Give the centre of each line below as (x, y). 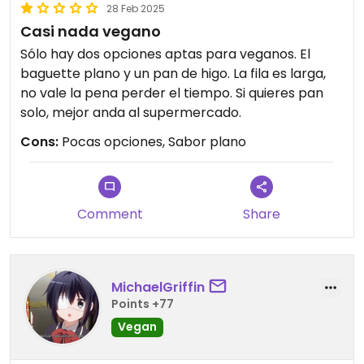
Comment (110, 214)
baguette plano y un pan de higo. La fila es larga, (173, 74)
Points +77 (143, 303)
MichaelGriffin (158, 287)
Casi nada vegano (91, 31)
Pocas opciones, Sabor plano (152, 142)
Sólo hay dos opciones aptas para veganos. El (165, 54)
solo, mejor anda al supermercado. (131, 113)
